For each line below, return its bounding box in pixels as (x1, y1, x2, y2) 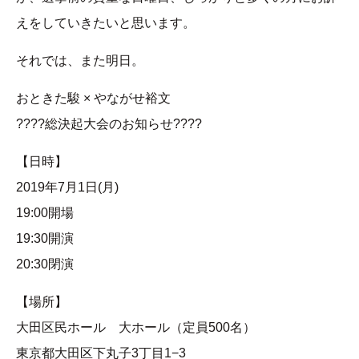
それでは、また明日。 (16, 53, 144, 67)
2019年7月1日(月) (16, 179, 119, 194)
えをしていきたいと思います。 (16, 15, 196, 30)
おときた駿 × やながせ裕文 (16, 91, 171, 105)
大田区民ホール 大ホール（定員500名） (16, 320, 256, 334)
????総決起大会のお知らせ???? (16, 116, 202, 131)
